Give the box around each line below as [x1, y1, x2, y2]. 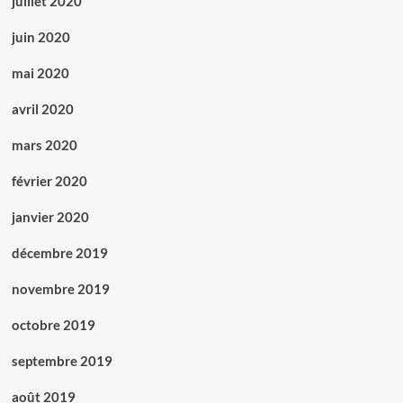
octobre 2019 [11, 317, 95, 334]
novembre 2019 [11, 281, 110, 298]
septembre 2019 [11, 353, 112, 370]
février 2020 [11, 173, 87, 190]
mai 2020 [11, 65, 69, 82]
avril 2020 [11, 101, 74, 118]
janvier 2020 [11, 209, 89, 226]
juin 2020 [11, 29, 70, 46]
